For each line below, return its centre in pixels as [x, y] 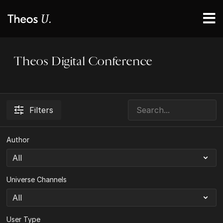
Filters [42, 110]
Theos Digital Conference [83, 61]
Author [18, 140]
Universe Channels [37, 179]
